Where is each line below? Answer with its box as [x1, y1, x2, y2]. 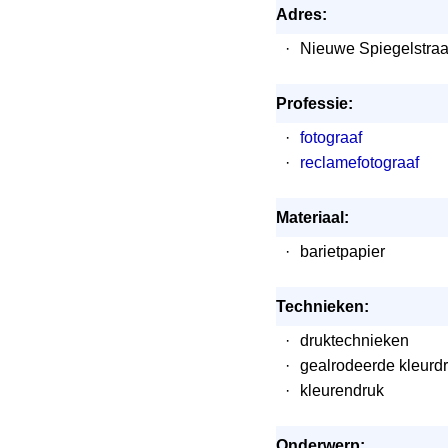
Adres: [276, 6, 327, 23]
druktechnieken [300, 332, 409, 349]
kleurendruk [300, 382, 384, 399]
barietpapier [300, 243, 385, 260]
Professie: [276, 95, 353, 112]
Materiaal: [276, 209, 349, 226]
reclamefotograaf [300, 154, 419, 171]
